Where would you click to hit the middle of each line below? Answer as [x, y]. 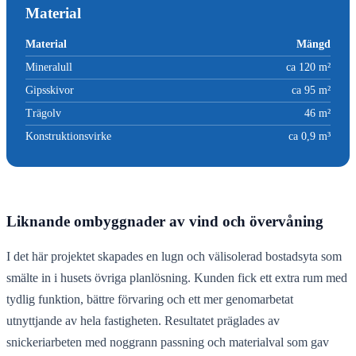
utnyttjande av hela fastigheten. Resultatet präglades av [143, 321]
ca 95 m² [311, 90]
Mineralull [49, 67]
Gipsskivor [50, 90]
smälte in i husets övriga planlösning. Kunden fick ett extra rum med [177, 278]
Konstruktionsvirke [68, 136]
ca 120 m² [308, 67]
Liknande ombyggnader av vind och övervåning [165, 222]
